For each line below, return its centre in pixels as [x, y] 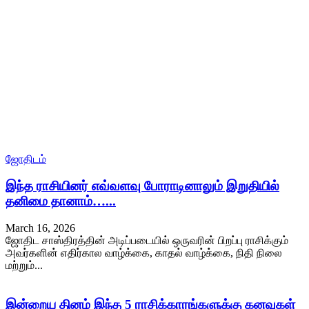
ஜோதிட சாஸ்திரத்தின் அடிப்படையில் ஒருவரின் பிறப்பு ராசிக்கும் [147, 240]
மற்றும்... [24, 265]
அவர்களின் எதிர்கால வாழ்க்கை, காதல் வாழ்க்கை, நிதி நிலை [144, 252]
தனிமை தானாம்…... [61, 201]
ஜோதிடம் [26, 159]
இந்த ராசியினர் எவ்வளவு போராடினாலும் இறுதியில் [142, 186]
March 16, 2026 [40, 228]
